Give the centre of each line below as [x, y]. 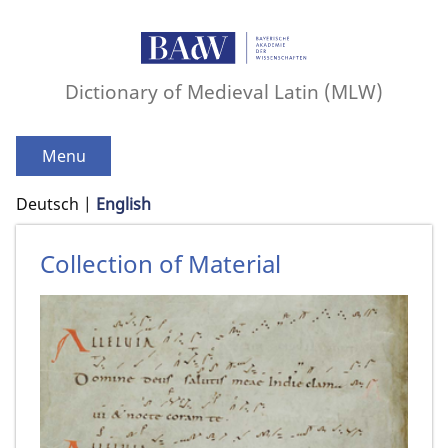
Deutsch [47, 204]
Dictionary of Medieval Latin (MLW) [224, 92]
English [123, 204]
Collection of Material [160, 264]
